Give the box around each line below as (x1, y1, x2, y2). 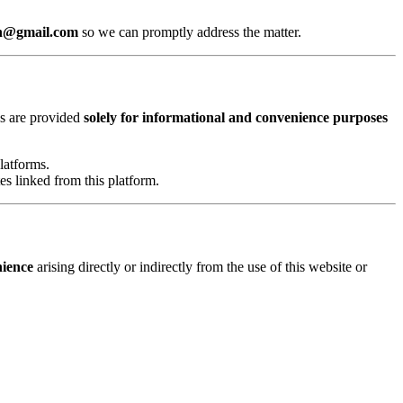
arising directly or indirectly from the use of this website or (33, 258, 367, 274)
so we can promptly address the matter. (82, 23, 301, 40)
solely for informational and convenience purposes (84, 110, 388, 126)
